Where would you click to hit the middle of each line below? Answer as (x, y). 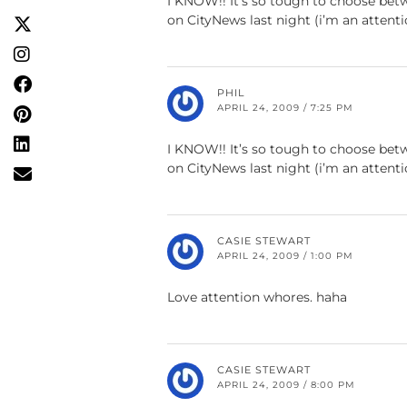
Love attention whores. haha (257, 298)
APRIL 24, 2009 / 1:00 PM (285, 256)
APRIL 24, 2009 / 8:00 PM (286, 385)
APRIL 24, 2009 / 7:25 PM (285, 108)
